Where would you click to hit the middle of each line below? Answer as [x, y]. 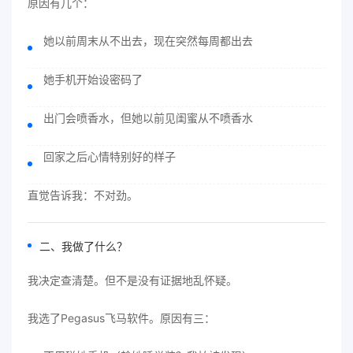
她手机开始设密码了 [93, 79]
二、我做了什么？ [84, 246]
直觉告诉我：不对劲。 [83, 195]
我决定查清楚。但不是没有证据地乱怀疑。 [132, 280]
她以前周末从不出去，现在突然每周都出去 [148, 41]
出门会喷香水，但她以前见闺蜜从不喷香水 [148, 118]
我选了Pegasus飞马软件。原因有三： [121, 318]
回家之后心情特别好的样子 [110, 156]
